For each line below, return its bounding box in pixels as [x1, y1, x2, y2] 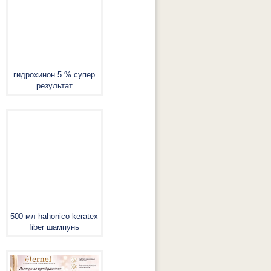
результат [36, 81, 73, 90]
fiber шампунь [29, 223, 80, 232]
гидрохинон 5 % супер [13, 70, 96, 79]
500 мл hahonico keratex [10, 212, 99, 221]
